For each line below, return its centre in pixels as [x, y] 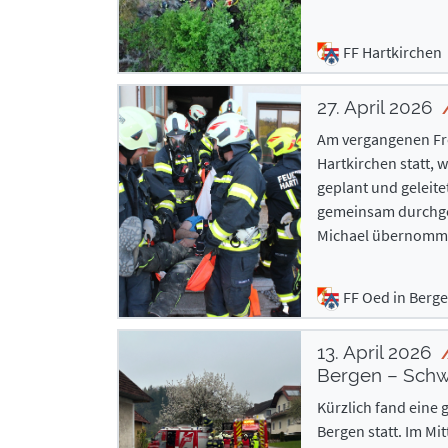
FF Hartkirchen [392, 51]
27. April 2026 [376, 107]
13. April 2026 [376, 352]
